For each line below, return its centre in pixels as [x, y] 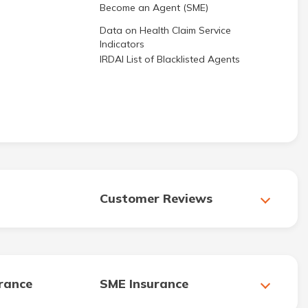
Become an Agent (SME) [154, 8]
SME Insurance [144, 284]
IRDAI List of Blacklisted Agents [170, 59]
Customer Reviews [156, 198]
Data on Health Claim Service [165, 30]
